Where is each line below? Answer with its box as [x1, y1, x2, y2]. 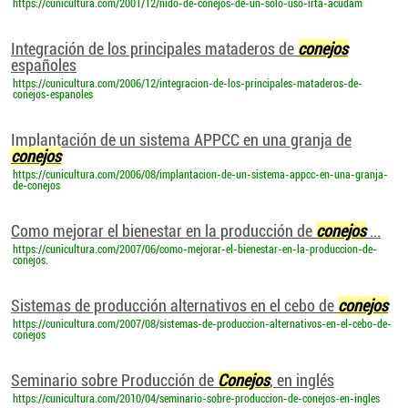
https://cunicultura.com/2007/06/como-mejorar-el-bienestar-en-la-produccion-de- [13, 243, 377, 256]
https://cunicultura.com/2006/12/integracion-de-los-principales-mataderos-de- [13, 77, 362, 90]
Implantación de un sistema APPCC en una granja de [11, 130, 352, 149]
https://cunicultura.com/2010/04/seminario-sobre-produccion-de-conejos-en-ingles [13, 393, 380, 405]
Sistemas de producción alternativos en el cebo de [11, 296, 338, 315]
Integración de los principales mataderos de [11, 39, 298, 58]
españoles [11, 56, 76, 75]
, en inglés [270, 371, 334, 390]
